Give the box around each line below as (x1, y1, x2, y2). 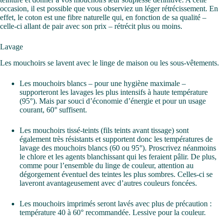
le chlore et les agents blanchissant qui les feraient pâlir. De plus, (20, 152, 217, 161)
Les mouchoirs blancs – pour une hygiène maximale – (20, 79, 186, 88)
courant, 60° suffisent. (20, 105, 87, 114)
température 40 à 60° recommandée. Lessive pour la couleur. (20, 208, 206, 217)
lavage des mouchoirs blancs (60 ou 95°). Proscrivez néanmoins (20, 143, 216, 152)
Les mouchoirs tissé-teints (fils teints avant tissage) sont (20, 126, 189, 134)
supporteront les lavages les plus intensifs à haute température (20, 88, 208, 96)
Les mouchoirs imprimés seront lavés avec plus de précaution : (20, 199, 212, 208)
